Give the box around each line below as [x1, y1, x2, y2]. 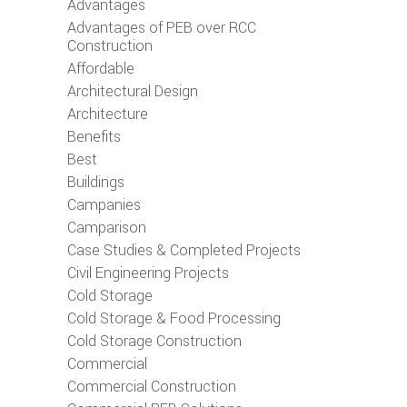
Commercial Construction [67, 376, 236, 398]
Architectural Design [67, 81, 198, 103]
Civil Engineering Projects [67, 263, 229, 284]
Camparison [67, 217, 146, 239]
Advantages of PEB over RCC [67, 17, 256, 39]
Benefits [67, 126, 121, 148]
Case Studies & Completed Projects [67, 240, 301, 262]
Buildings [67, 172, 124, 194]
